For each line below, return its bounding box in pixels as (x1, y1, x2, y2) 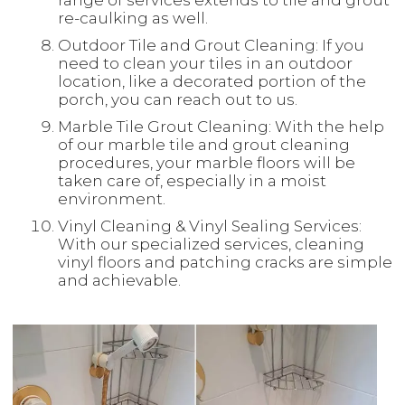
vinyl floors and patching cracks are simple (58, 253, 392, 271)
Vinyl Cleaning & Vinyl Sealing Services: (58, 217, 362, 235)
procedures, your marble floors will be (58, 154, 355, 172)
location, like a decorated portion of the (58, 72, 366, 90)
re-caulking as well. (58, 9, 208, 27)
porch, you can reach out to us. (58, 90, 297, 108)
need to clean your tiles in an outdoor (58, 54, 353, 72)
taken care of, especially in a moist (58, 172, 326, 190)
